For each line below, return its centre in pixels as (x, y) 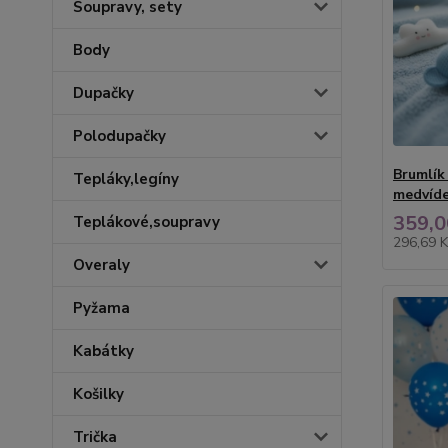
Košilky (98, 394)
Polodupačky (119, 136)
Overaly (101, 265)
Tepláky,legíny (126, 179)
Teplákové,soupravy (146, 222)
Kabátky (103, 351)
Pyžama (101, 308)
